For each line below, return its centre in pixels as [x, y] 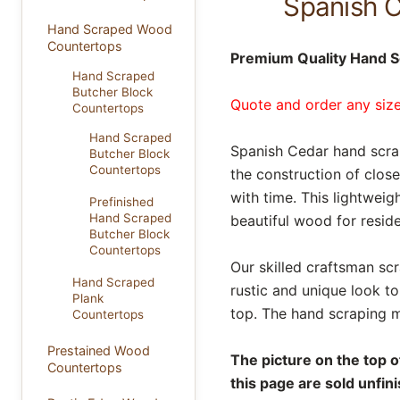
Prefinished [121, 201]
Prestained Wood [98, 350]
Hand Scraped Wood [109, 29]
